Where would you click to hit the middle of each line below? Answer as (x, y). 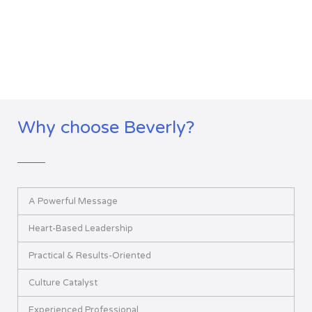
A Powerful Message (73, 201)
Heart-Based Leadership (81, 228)
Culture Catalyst (63, 282)
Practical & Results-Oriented (90, 255)
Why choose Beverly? (106, 127)
